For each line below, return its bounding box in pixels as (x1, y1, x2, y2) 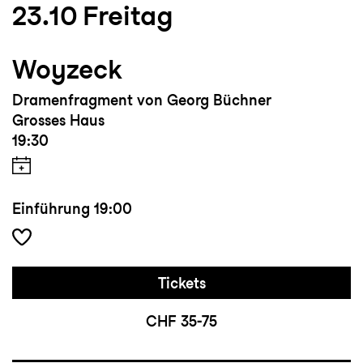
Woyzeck (12, 53, 122, 86)
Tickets (157, 275, 206, 293)
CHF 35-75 (146, 313, 217, 331)
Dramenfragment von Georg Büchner (12, 92, 271, 109)
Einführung (12, 200, 90, 218)
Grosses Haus (12, 112, 105, 130)
